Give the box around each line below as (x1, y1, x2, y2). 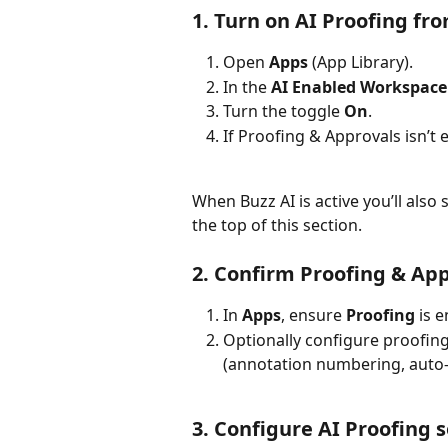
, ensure (281, 304, 346, 327)
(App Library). (308, 51, 413, 74)
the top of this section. (192, 213, 362, 236)
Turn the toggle (223, 100, 344, 123)
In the (223, 75, 271, 98)
